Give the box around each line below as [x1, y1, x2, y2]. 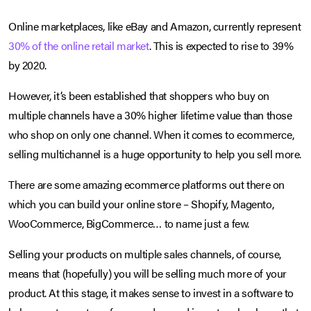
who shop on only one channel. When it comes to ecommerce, [8, 126, 294, 143]
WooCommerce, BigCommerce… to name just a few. [8, 215, 250, 232]
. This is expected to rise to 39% [149, 37, 294, 54]
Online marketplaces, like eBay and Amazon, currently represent [8, 18, 301, 35]
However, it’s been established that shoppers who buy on [8, 87, 270, 104]
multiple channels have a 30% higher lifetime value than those [8, 107, 292, 124]
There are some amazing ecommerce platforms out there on [8, 176, 285, 193]
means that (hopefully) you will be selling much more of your [8, 265, 287, 282]
